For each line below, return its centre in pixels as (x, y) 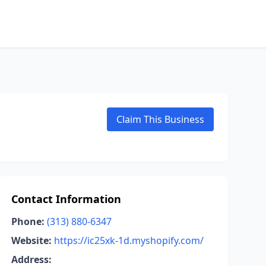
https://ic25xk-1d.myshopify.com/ (129, 240)
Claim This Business (160, 119)
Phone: (28, 221)
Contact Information (66, 199)
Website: (31, 240)
